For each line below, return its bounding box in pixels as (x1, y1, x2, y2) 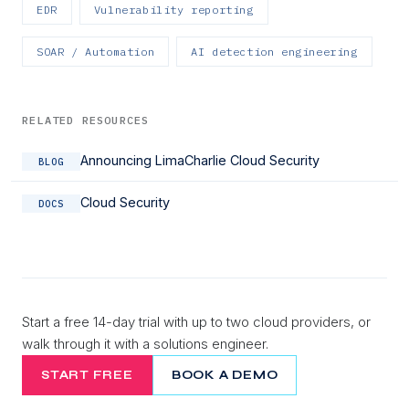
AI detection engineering (191, 44, 358, 58)
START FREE (41, 367, 133, 383)
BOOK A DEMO (171, 367, 278, 383)
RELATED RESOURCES (22, 112, 150, 127)
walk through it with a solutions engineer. (22, 334, 268, 352)
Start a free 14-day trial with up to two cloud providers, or (22, 312, 371, 330)
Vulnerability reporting (93, 2, 254, 16)
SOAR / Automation (37, 44, 155, 58)
